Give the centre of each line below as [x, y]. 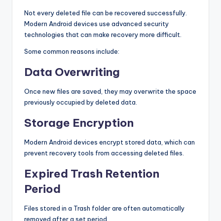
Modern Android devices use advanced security [96, 23]
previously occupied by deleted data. [81, 102]
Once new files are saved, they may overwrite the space [110, 91]
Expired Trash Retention [92, 173]
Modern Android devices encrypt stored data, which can [110, 142]
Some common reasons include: [72, 51]
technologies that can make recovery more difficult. [103, 34]
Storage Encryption [79, 123]
